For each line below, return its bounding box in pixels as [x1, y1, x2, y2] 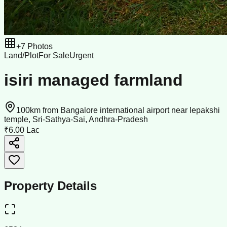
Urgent [69, 51, 94, 60]
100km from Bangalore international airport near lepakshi [16, 105, 220, 115]
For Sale [39, 51, 69, 60]
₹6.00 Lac [4, 125, 40, 134]
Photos [25, 42, 53, 51]
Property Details [4, 178, 97, 193]
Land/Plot [4, 51, 39, 60]
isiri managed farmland [4, 71, 183, 90]
